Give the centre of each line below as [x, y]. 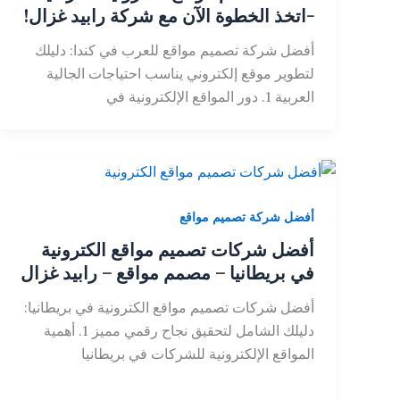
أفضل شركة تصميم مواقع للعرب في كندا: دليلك [175, 50]
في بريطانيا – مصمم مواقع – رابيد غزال [167, 273]
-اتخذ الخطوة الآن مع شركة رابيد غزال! [169, 15]
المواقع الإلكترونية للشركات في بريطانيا [198, 354]
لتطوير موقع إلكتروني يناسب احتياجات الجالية [180, 73]
